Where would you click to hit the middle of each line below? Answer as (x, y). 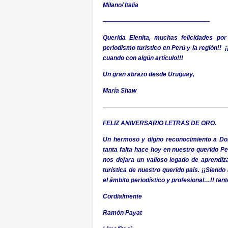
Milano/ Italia (121, 5)
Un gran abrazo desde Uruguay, (149, 74)
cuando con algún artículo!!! (143, 58)
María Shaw (120, 91)
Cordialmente (122, 196)
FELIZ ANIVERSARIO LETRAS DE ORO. (160, 123)
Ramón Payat (122, 213)
